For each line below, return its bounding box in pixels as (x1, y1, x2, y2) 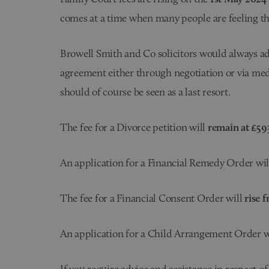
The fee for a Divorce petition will (60, 120, 208, 134)
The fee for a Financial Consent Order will (60, 191, 243, 205)
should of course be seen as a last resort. (60, 85, 231, 98)
